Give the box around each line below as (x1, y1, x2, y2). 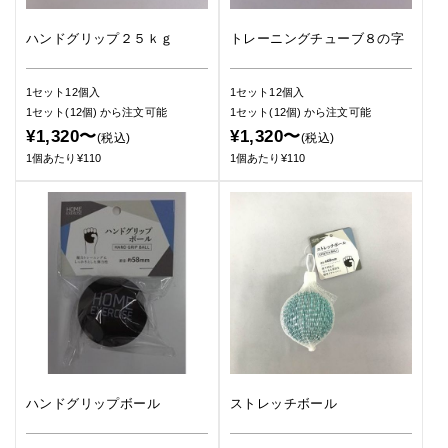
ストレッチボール (230, 396, 338, 411)
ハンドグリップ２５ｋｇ (26, 31, 174, 46)
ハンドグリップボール (26, 396, 160, 411)
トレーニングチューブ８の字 (230, 31, 405, 46)
